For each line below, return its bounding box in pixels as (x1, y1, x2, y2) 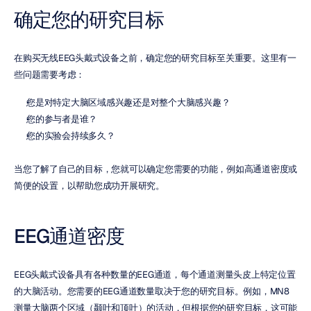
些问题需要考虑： (14, 69, 85, 81)
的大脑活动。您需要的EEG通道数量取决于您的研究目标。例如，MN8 (14, 285, 289, 297)
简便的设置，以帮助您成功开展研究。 (14, 180, 165, 192)
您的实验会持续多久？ (26, 130, 115, 142)
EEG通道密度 (14, 224, 124, 249)
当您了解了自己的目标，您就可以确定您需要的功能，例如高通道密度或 (14, 163, 297, 175)
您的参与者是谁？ (26, 113, 97, 125)
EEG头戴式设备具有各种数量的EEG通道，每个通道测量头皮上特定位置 (14, 269, 296, 280)
